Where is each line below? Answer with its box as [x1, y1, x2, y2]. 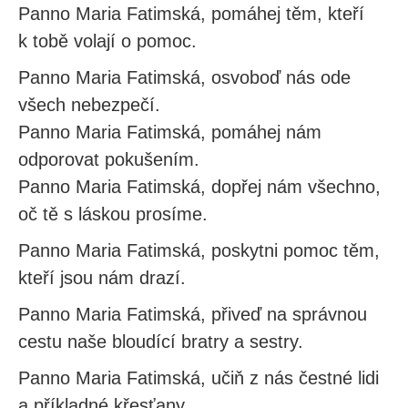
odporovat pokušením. [18, 149, 199, 169]
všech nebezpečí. [18, 95, 160, 115]
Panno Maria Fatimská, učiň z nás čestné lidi [18, 368, 379, 388]
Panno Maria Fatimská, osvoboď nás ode [18, 67, 351, 87]
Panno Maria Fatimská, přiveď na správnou [18, 304, 367, 324]
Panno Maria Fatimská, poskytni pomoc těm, [18, 240, 380, 260]
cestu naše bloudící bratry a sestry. [18, 331, 303, 352]
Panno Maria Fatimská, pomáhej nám [18, 122, 321, 142]
